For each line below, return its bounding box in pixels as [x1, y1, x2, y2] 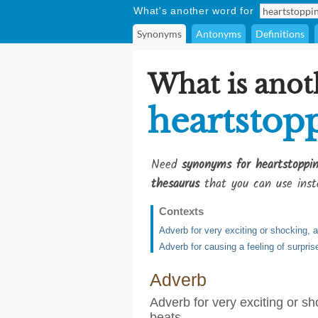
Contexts [159, 205, 204, 217]
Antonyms [196, 28, 241, 40]
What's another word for [133, 5, 254, 16]
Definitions [256, 28, 305, 40]
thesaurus [151, 175, 199, 194]
